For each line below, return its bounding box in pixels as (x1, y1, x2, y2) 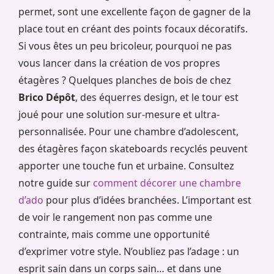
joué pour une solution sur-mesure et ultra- (18, 108, 220, 122)
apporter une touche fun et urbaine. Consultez (18, 159, 234, 173)
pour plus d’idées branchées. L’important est (43, 193, 251, 207)
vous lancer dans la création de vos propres (18, 56, 220, 70)
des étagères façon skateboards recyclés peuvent (18, 142, 248, 156)
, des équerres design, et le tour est (75, 91, 239, 105)
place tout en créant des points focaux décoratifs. (18, 22, 248, 36)
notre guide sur (18, 176, 93, 190)
